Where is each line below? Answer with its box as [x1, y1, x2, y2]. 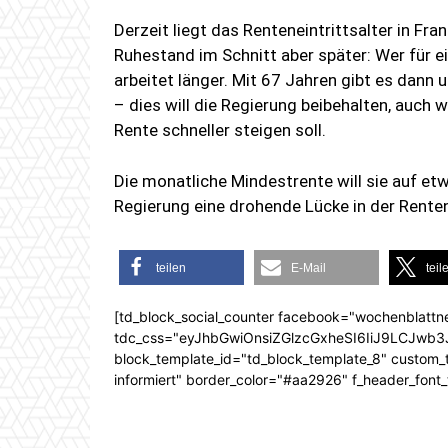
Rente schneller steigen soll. [114, 120, 326, 141]
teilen [156, 261, 186, 276]
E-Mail [291, 261, 326, 276]
